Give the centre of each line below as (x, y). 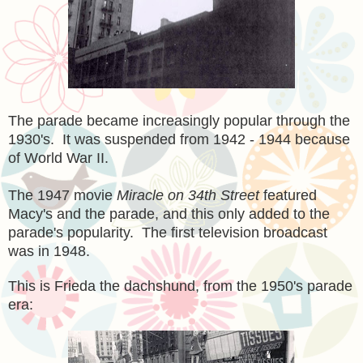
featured (288, 195)
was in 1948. (49, 251)
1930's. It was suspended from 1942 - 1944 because (179, 139)
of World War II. (58, 158)
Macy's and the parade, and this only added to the (169, 214)
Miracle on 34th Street (188, 195)
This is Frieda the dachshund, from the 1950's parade (180, 286)
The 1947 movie (62, 195)
